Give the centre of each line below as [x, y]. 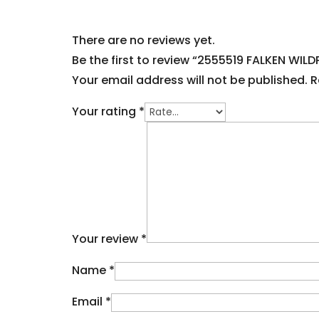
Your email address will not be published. [189, 80]
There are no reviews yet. [143, 40]
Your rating [105, 111]
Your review [106, 239]
